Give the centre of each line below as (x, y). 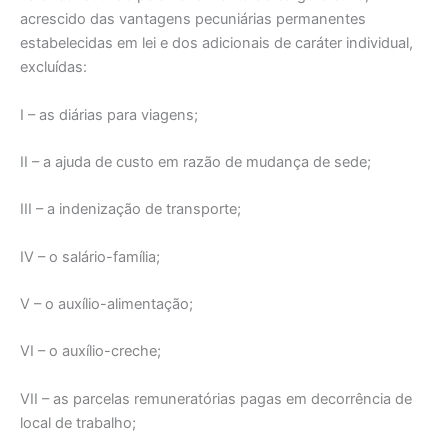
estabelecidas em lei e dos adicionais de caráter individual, (216, 43)
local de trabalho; (78, 422)
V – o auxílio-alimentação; (106, 304)
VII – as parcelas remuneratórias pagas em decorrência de (216, 398)
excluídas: (53, 67)
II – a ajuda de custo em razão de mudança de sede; (195, 162)
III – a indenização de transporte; (130, 209)
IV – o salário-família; (90, 256)
